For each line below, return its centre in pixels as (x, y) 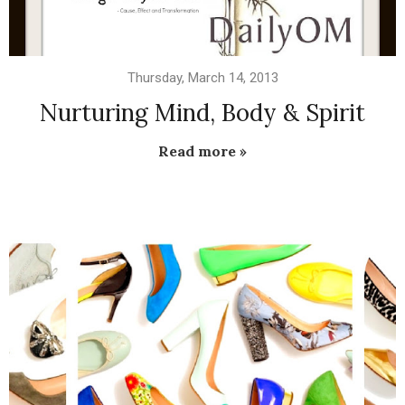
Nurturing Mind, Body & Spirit (202, 113)
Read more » (202, 151)
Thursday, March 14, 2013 (202, 78)
